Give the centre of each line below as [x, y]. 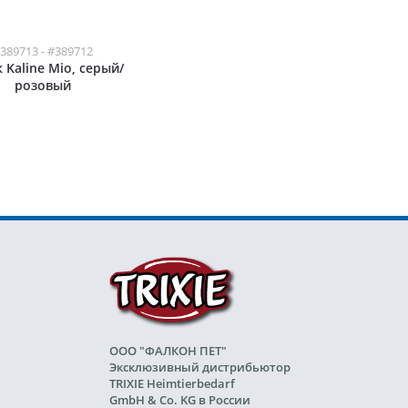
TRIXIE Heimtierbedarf [172, 383]
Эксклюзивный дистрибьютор [200, 367]
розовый [43, 85]
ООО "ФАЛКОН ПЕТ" [168, 350]
